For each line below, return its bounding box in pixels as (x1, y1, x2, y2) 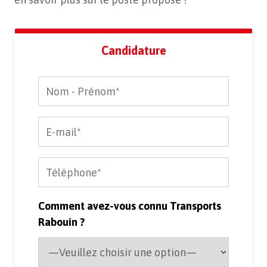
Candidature (101, 44, 166, 58)
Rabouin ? (38, 216, 85, 229)
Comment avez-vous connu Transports (38, 200, 221, 213)
